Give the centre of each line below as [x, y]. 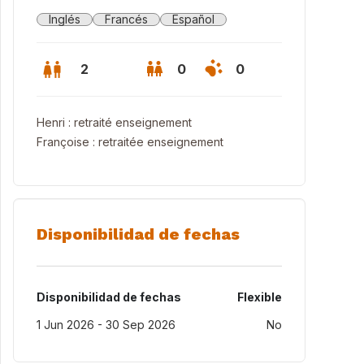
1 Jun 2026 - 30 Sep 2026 [106, 325]
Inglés [65, 19]
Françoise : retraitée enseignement [130, 142]
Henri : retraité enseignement [114, 122]
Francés [126, 19]
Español [193, 19]
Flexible [260, 297]
